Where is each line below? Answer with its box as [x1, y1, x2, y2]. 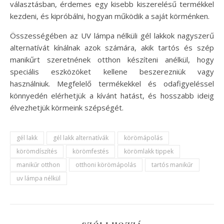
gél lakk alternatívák [53, 133, 108, 142]
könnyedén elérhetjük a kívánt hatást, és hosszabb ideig [10, 90, 214, 100]
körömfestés [72, 147, 108, 155]
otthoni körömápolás [75, 160, 136, 169]
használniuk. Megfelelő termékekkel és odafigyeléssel [10, 78, 214, 88]
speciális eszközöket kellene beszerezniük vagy [10, 66, 214, 76]
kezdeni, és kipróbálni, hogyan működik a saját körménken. [10, 11, 209, 21]
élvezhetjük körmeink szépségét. [10, 102, 123, 112]
